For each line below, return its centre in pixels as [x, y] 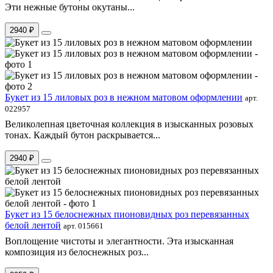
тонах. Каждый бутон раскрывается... [83, 135]
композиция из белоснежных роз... [77, 252]
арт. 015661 [83, 225]
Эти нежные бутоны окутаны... [70, 7]
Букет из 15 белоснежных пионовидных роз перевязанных [127, 214]
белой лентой [33, 225]
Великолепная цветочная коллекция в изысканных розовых [129, 124]
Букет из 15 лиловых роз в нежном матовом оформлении [124, 97]
